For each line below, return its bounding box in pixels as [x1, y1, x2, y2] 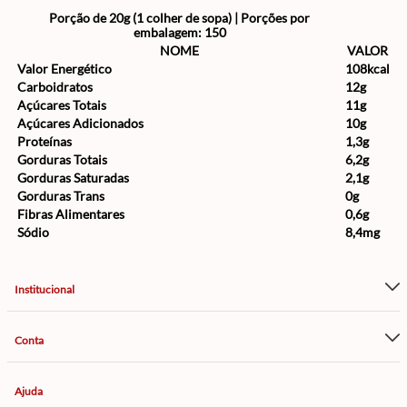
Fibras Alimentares [17, 206, 124, 222]
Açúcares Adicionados [17, 115, 144, 131]
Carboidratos [17, 79, 93, 94]
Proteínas [17, 134, 72, 149]
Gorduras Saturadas [17, 170, 129, 185]
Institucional [15, 282, 74, 296]
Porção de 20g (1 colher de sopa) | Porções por [49, 10, 310, 25]
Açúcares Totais [17, 97, 106, 113]
